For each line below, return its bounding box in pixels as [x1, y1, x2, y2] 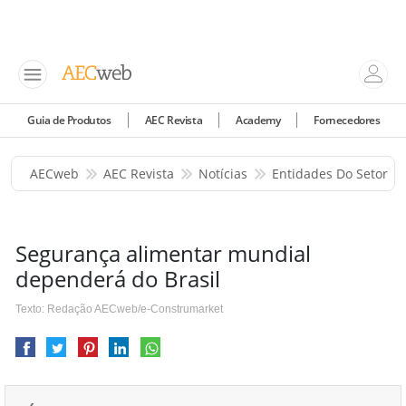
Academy [236, 111, 281, 128]
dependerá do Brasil [15, 264, 220, 294]
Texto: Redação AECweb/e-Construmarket [15, 303, 223, 315]
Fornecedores [314, 111, 381, 128]
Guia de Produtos [27, 111, 111, 128]
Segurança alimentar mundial [15, 238, 311, 268]
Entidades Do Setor [272, 165, 388, 182]
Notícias [198, 165, 247, 182]
